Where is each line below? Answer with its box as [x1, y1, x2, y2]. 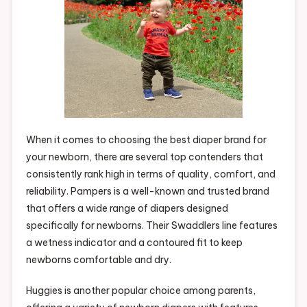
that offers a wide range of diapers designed [25, 201, 228, 214]
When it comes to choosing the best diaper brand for [25, 133, 267, 146]
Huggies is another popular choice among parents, [25, 284, 256, 297]
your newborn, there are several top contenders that [25, 150, 263, 163]
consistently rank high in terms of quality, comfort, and [25, 167, 275, 180]
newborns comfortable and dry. [25, 253, 171, 266]
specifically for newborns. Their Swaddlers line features [25, 219, 278, 232]
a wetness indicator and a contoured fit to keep [25, 236, 243, 249]
